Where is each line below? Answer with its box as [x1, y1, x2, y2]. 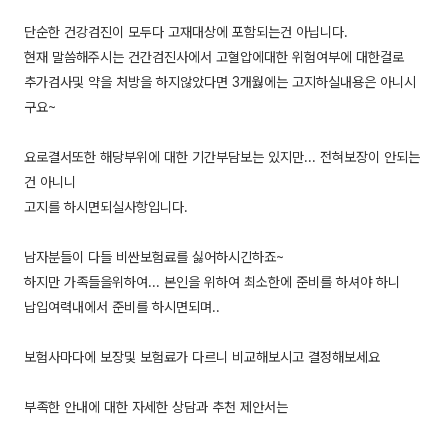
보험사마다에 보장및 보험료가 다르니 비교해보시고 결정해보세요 [24, 349, 380, 366]
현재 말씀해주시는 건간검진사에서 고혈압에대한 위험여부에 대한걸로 [24, 49, 404, 66]
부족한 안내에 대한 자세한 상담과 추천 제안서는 [24, 399, 288, 416]
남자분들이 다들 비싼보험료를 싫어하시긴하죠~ [24, 249, 284, 266]
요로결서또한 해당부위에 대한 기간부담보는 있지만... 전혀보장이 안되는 [24, 149, 420, 166]
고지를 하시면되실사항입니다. [24, 199, 188, 216]
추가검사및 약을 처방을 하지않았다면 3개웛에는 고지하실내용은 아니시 [24, 74, 416, 91]
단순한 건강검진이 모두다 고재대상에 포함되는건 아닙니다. [24, 24, 348, 41]
